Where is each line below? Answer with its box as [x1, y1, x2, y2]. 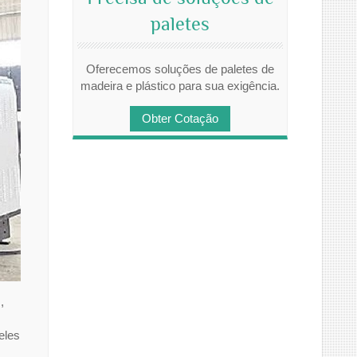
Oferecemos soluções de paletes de [86, 62, 274, 76]
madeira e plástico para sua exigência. [80, 79, 280, 92]
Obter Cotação [142, 112, 218, 125]
